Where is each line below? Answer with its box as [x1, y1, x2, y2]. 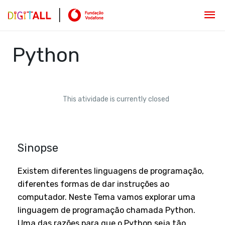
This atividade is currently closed [62, 95, 169, 104]
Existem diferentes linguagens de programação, [18, 166, 204, 176]
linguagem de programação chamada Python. [18, 205, 196, 215]
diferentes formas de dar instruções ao [18, 179, 170, 189]
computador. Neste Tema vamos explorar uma [18, 192, 196, 202]
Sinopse [18, 142, 59, 155]
